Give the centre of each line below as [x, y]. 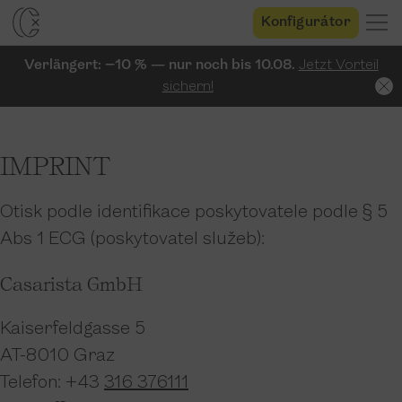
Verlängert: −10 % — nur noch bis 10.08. [159, 66]
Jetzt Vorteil [338, 66]
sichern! [188, 87]
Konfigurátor [306, 22]
